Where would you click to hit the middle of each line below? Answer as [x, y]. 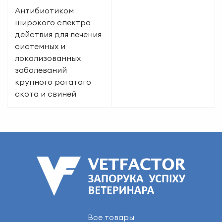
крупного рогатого [53, 82]
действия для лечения [58, 34]
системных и [40, 46]
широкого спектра [53, 22]
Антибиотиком [44, 10]
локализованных [48, 58]
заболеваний [41, 70]
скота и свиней [46, 93]
